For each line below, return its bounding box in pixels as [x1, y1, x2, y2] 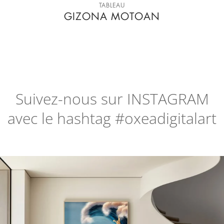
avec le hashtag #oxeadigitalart [7, 108, 216, 129]
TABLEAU [98, 2, 125, 9]
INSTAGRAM [126, 88, 209, 109]
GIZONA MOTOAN [63, 10, 160, 23]
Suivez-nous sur [15, 88, 127, 109]
